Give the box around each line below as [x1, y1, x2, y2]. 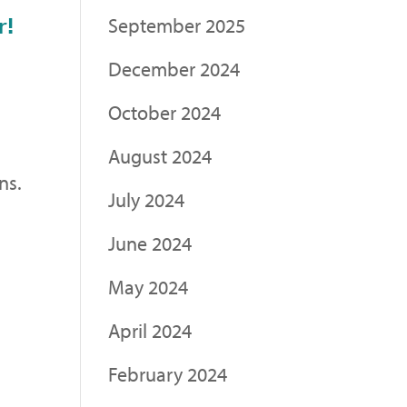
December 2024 [108, 55, 241, 82]
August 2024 [108, 143, 213, 169]
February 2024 [108, 361, 228, 387]
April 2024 [108, 317, 193, 343]
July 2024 [108, 186, 185, 213]
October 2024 [108, 99, 222, 125]
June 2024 [108, 230, 193, 256]
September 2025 [108, 12, 246, 38]
